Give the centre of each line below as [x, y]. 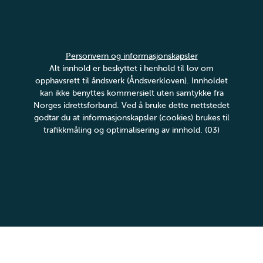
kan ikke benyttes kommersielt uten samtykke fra [131, 93]
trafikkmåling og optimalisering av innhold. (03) [131, 130]
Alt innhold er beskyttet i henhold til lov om [131, 68]
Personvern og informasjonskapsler [131, 56]
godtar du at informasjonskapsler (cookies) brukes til [131, 118]
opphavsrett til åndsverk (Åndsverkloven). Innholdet [131, 81]
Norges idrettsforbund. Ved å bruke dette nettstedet [131, 105]
